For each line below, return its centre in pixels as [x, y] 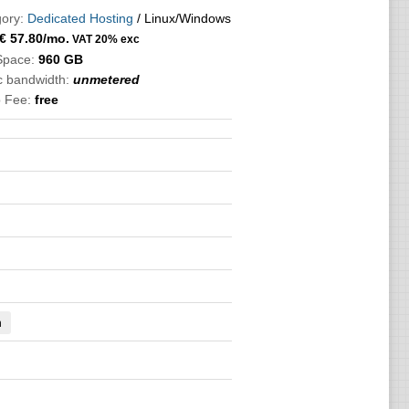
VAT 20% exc [104, 39]
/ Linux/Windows [182, 18]
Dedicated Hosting [80, 18]
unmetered [106, 79]
